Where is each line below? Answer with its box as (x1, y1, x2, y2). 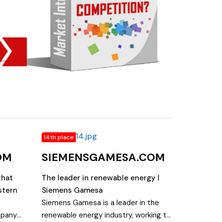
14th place (43, 133, 74, 142)
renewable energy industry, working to (41, 210, 171, 220)
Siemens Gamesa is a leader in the (41, 197, 159, 208)
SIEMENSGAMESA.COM (41, 150, 165, 165)
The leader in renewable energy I (41, 172, 160, 183)
